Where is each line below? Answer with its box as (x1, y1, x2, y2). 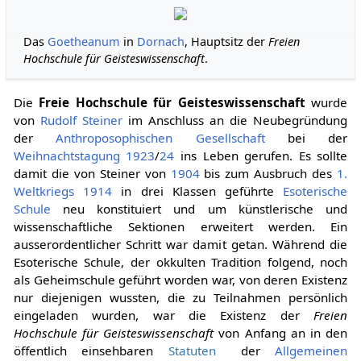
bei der (264, 129, 348, 146)
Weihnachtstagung (13, 147, 120, 164)
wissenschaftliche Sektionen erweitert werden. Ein (13, 218, 348, 234)
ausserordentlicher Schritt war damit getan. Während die (13, 235, 348, 252)
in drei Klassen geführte (112, 182, 284, 199)
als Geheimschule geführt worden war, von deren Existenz (13, 271, 348, 288)
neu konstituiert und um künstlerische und (50, 200, 348, 217)
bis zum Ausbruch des (199, 164, 338, 181)
